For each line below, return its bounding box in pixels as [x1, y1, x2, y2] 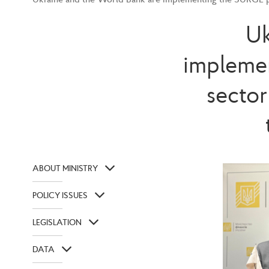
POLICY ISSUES [32, 190, 88, 201]
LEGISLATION [32, 217, 82, 228]
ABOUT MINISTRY [32, 163, 98, 174]
